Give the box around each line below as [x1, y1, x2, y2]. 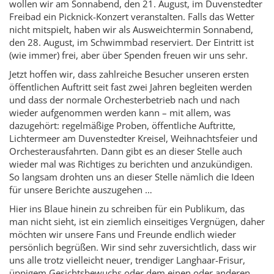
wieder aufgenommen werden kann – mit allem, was [9, 106, 231, 119]
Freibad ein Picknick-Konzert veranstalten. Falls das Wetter [9, 10, 254, 23]
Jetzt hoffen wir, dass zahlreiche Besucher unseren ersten [9, 67, 249, 80]
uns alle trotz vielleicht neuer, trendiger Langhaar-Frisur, [9, 253, 245, 266]
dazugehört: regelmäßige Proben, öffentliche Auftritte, [9, 119, 235, 131]
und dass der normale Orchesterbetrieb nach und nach [9, 93, 240, 106]
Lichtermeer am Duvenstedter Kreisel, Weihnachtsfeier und [9, 131, 257, 144]
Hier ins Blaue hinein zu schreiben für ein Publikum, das [9, 202, 245, 215]
